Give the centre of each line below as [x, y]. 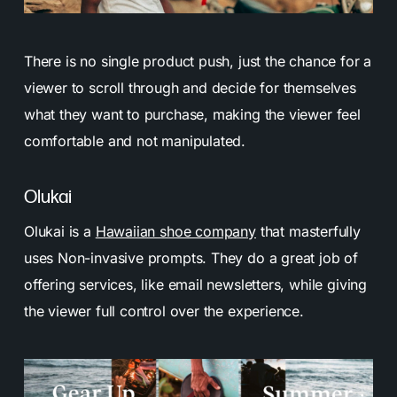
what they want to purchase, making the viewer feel [192, 115]
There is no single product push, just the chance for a [198, 62]
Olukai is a [59, 232]
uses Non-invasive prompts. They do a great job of [191, 258]
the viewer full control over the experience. [163, 311]
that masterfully [308, 232]
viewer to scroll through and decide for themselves [190, 88]
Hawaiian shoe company [175, 232]
